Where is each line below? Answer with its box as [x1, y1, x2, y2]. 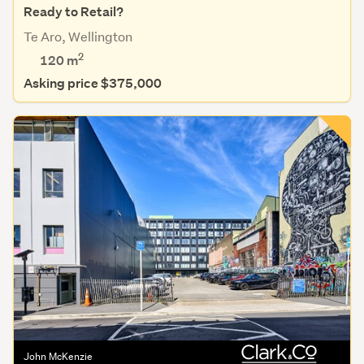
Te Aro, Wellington [24, 28, 132, 45]
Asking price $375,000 [24, 75, 162, 93]
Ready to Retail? [24, 3, 123, 21]
